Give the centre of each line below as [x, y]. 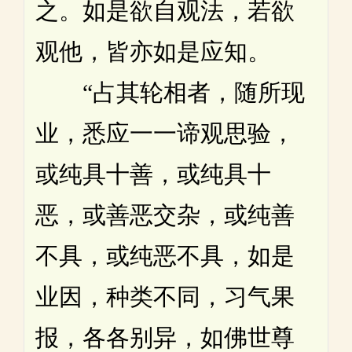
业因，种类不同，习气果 [165, 297]
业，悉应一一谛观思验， [165, 134]
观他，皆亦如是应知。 [153, 52]
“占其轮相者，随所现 [170, 93]
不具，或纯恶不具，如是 [165, 256]
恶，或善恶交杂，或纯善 [165, 215]
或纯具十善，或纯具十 [153, 174]
